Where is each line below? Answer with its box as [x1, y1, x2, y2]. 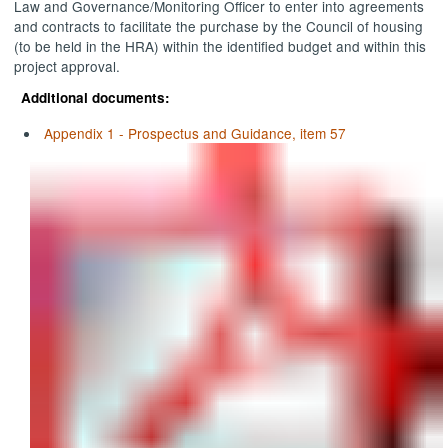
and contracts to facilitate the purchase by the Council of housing [14, 16, 424, 37]
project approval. [14, 56, 121, 77]
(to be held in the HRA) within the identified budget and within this [14, 36, 427, 57]
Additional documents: [21, 88, 171, 108]
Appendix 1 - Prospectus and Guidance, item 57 [44, 123, 347, 144]
